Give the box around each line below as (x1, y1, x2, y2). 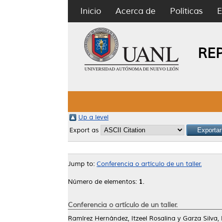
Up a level (78, 113, 109, 121)
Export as (69, 126, 101, 134)
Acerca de (115, 6, 156, 16)
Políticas (170, 6, 203, 16)
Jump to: (68, 160, 97, 168)
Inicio (80, 6, 101, 16)
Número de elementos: (68, 178, 139, 186)
